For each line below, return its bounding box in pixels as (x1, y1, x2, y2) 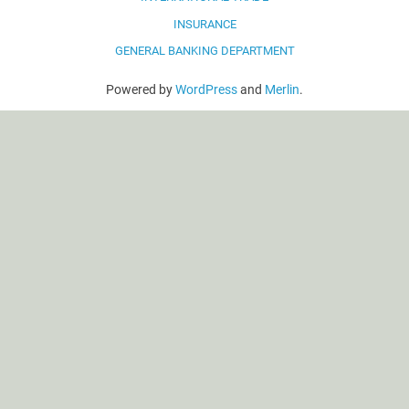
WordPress (175, 81, 237, 97)
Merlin (265, 81, 299, 97)
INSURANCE (173, 16, 236, 31)
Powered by (106, 81, 175, 97)
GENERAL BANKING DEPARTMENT (114, 44, 295, 58)
